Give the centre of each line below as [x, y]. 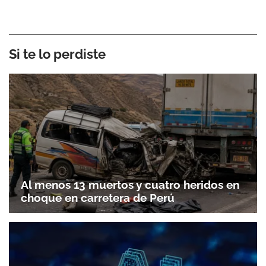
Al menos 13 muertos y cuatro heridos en [130, 185]
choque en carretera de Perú [98, 198]
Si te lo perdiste [57, 54]
